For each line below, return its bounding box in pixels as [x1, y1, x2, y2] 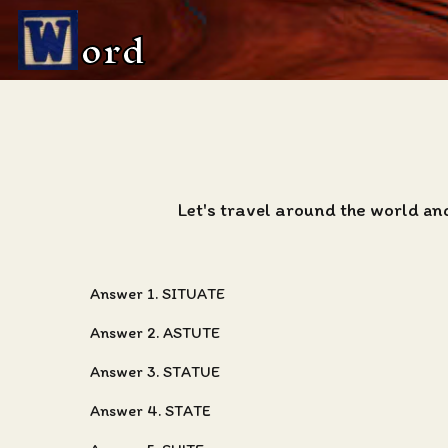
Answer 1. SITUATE [90, 284, 225, 303]
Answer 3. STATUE [90, 362, 220, 381]
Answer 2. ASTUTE [90, 323, 220, 342]
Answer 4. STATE [90, 401, 211, 420]
